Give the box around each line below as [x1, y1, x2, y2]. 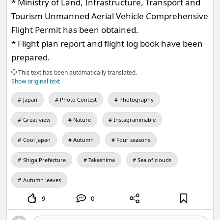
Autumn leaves [23, 176, 61, 184]
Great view [23, 115, 51, 123]
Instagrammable [113, 115, 156, 123]
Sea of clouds [137, 156, 172, 164]
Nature [73, 115, 91, 123]
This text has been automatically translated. [17, 68, 137, 77]
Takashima [88, 156, 115, 164]
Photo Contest [59, 95, 97, 103]
